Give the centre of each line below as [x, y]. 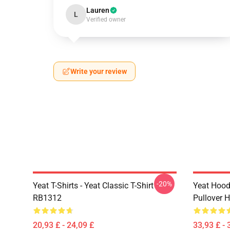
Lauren [98, 10]
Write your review [99, 71]
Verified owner [106, 20]
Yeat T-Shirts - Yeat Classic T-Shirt [93, 186]
